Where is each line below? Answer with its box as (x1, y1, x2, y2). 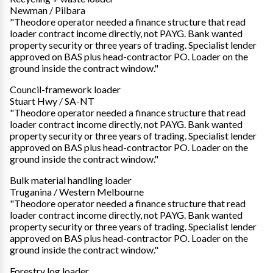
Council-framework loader (10, 83, 121, 95)
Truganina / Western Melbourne (10, 185, 144, 197)
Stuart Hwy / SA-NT (10, 94, 94, 107)
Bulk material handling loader (10, 174, 132, 186)
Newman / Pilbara (10, 4, 85, 16)
